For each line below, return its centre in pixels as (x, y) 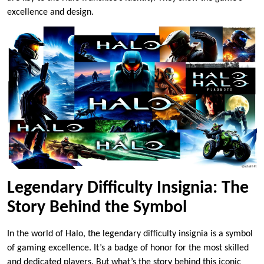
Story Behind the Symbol (97, 208)
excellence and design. (50, 12)
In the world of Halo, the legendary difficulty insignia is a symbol (130, 234)
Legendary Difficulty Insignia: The (128, 189)
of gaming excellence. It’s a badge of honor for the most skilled (128, 248)
